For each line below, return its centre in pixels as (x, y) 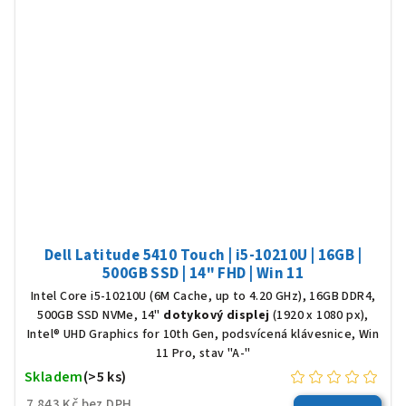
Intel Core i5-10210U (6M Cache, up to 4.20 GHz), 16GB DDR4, (203, 296)
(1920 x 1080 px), (319, 315)
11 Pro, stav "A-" (203, 353)
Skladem (54, 377)
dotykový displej (217, 315)
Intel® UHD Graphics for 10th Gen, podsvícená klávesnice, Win (203, 334)
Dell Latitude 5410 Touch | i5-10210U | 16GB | (203, 255)
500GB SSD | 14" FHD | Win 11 (203, 273)
